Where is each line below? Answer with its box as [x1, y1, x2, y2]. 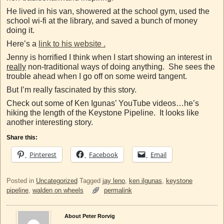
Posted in [6, 176, 34, 184]
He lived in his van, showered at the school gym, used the [6, 6, 209, 15]
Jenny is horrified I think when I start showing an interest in [6, 52, 212, 61]
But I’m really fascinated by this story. [6, 85, 136, 94]
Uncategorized [36, 176, 77, 184]
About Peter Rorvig [64, 212, 115, 219]
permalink [103, 186, 132, 194]
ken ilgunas [129, 176, 162, 184]
